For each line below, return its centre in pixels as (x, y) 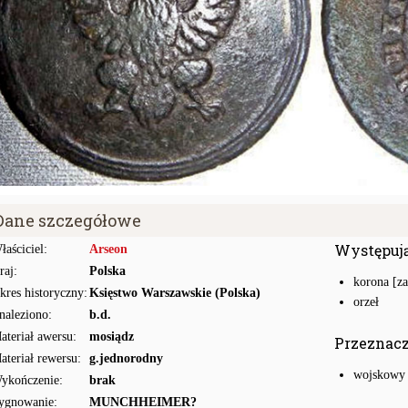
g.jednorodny (126, 358)
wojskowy (379, 375)
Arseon (108, 249)
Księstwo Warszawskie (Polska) (175, 293)
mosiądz (112, 337)
